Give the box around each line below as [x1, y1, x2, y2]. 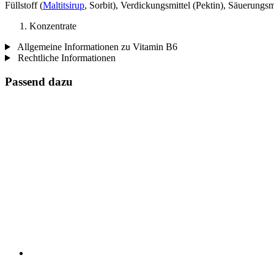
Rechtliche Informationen [15, 52, 116, 63]
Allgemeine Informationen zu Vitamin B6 [15, 41, 177, 52]
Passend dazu [5, 75, 73, 88]
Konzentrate [29, 20, 76, 31]
